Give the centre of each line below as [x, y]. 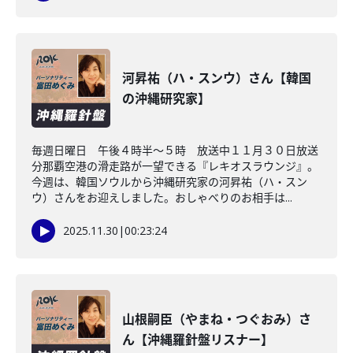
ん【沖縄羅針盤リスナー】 [198, 340]
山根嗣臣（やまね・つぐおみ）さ [217, 319]
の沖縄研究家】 [166, 98]
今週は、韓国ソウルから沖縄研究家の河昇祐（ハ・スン [169, 182]
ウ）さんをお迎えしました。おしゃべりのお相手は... [162, 197]
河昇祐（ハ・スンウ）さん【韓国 [217, 78]
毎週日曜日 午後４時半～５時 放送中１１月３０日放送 [175, 150]
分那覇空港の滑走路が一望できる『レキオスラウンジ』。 [175, 166]
